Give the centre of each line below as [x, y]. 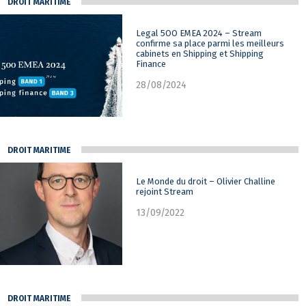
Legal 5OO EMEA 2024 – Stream [199, 33]
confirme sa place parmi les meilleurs [210, 43]
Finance [151, 64]
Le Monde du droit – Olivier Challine [206, 181]
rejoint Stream [165, 191]
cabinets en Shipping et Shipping [200, 53]
